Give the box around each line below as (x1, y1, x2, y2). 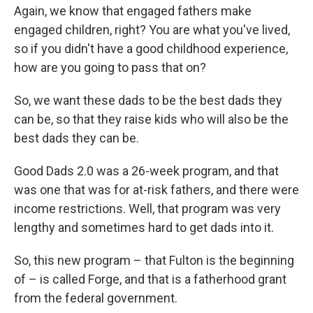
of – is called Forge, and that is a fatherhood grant (14, 272, 286, 287)
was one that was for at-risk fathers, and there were (14, 182, 299, 198)
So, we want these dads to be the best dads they (14, 93, 282, 108)
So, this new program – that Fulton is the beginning (14, 253, 294, 268)
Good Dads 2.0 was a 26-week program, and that (14, 163, 279, 179)
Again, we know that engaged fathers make (14, 3, 252, 19)
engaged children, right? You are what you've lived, (14, 22, 290, 38)
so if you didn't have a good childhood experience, (14, 41, 288, 57)
